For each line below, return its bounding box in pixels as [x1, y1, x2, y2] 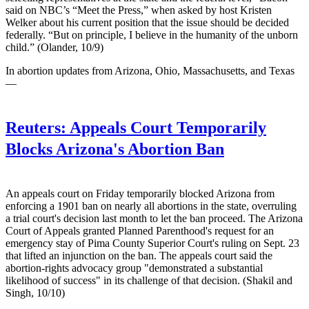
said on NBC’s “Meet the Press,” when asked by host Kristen [6, 4, 272, 17]
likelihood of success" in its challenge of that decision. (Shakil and [6, 275, 292, 287]
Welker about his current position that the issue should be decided [6, 17, 289, 29]
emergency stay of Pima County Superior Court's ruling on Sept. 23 [6, 237, 299, 250]
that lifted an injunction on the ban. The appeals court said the [6, 250, 272, 262]
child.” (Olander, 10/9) [6, 41, 103, 54]
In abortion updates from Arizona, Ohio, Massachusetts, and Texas [6, 65, 295, 77]
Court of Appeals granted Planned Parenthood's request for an [6, 225, 274, 237]
